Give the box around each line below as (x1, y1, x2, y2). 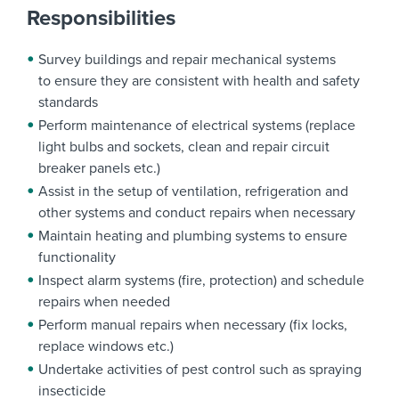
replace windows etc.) (38, 338, 174, 356)
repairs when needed (38, 293, 170, 312)
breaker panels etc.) (38, 159, 160, 178)
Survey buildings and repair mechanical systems (38, 51, 336, 69)
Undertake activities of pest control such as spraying (38, 361, 362, 379)
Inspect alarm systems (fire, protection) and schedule (38, 272, 364, 290)
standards (38, 94, 98, 112)
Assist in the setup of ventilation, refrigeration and (38, 183, 348, 201)
